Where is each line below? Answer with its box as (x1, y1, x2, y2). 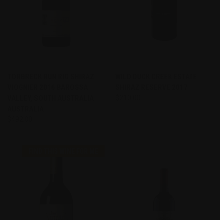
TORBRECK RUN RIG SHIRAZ (7, 72, 94, 81)
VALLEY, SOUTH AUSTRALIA (7, 93, 94, 103)
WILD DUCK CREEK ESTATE (115, 72, 197, 81)
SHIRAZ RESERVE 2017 (115, 82, 188, 92)
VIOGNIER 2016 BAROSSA (7, 82, 88, 92)
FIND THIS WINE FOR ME (28, 147, 98, 155)
